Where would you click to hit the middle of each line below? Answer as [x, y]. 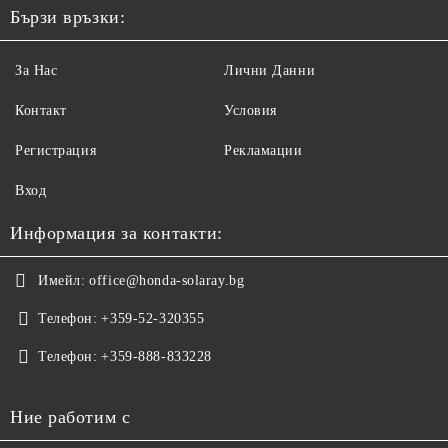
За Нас [36, 70]
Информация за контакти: [116, 232]
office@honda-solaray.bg [167, 280]
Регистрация [56, 150]
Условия [250, 110]
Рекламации [263, 150]
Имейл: [62, 280]
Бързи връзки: [68, 16]
